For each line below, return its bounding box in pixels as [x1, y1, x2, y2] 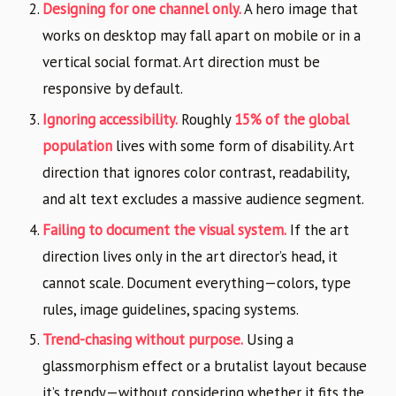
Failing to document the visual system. [42, 219, 286, 240]
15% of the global [234, 109, 349, 129]
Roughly [178, 109, 234, 129]
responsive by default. [42, 79, 183, 99]
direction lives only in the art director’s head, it [42, 246, 338, 266]
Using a [243, 330, 293, 350]
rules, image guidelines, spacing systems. [42, 299, 299, 319]
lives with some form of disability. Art [112, 135, 354, 156]
